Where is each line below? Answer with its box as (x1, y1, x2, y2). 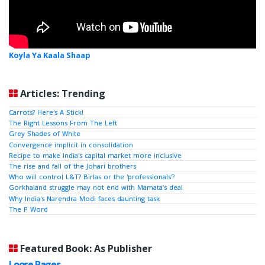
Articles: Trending (20, 87, 105, 101)
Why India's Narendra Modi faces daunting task (9, 193, 160, 203)
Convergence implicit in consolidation (9, 140, 133, 149)
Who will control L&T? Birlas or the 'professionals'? (9, 172, 174, 182)
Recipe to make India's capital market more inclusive (9, 150, 182, 160)
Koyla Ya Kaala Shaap (9, 50, 91, 61)
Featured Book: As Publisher (20, 242, 152, 256)
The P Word (9, 204, 48, 214)
